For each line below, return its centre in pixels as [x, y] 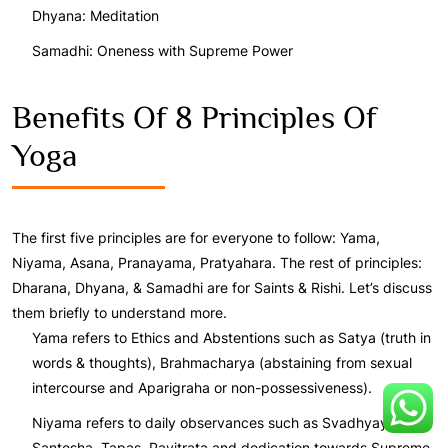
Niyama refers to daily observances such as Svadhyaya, [216, 422]
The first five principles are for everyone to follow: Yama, [196, 237]
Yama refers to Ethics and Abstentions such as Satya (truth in [231, 337]
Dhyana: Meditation [95, 15]
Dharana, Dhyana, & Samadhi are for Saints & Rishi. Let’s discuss [222, 287]
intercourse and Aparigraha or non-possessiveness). [202, 387]
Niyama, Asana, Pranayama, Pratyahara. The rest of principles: [217, 262]
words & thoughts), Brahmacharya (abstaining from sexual [222, 362]
